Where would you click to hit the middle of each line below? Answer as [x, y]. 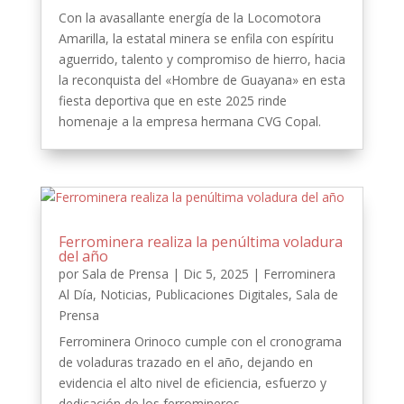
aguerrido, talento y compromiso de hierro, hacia [202, 60]
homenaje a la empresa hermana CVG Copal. [189, 122]
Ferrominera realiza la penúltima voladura [200, 242]
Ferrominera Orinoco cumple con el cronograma [200, 342]
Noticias [124, 295]
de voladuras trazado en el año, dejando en [185, 363]
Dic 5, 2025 [216, 274]
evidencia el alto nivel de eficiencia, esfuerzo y [192, 383]
